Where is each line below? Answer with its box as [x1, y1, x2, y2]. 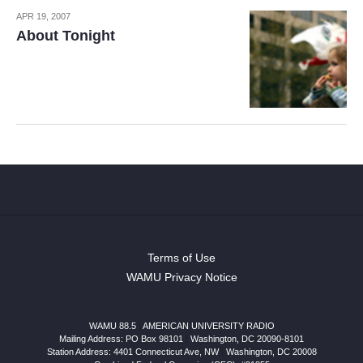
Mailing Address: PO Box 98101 [59, 334, 183, 344]
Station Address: [46, 347, 113, 357]
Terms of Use [147, 251, 216, 264]
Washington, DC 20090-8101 [190, 334, 304, 344]
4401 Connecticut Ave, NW [113, 347, 219, 357]
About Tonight [16, 28, 115, 44]
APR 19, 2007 [16, 11, 70, 21]
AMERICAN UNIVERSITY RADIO [142, 321, 275, 331]
